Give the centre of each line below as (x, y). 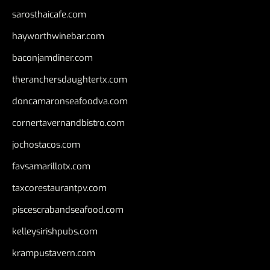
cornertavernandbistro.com (68, 123)
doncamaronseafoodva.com (70, 101)
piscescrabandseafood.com (68, 209)
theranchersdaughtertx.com (70, 79)
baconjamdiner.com (52, 58)
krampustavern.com (54, 253)
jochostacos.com (46, 144)
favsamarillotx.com (51, 166)
